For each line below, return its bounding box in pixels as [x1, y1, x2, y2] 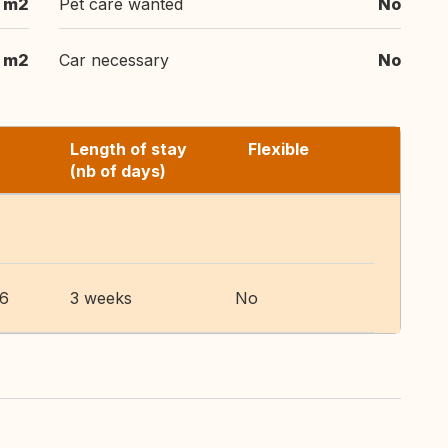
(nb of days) [70, 161, 166, 181]
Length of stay [70, 139, 187, 159]
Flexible [248, 139, 309, 159]
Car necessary [59, 50, 169, 70]
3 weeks [70, 288, 132, 308]
